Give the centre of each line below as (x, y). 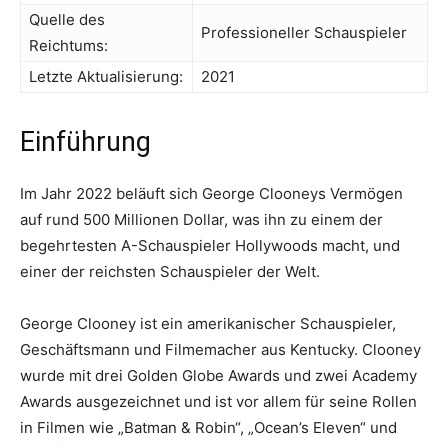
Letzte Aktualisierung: (106, 76)
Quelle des (67, 19)
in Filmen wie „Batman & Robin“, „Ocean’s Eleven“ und (208, 427)
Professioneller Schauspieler (304, 32)
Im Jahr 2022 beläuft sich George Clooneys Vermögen (211, 193)
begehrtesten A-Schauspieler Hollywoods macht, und (210, 245)
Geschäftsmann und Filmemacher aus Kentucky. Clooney (220, 349)
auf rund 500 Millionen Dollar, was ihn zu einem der (201, 219)
